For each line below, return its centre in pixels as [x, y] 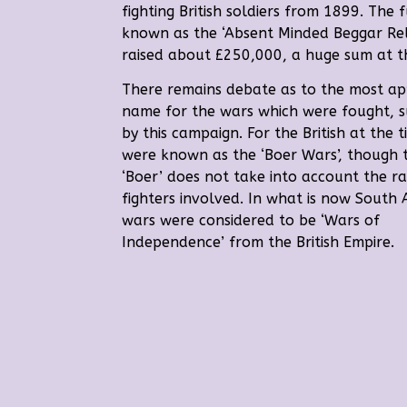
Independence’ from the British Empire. [258, 243]
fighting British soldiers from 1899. [245, 12]
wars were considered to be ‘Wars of [251, 221]
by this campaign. [185, 134]
